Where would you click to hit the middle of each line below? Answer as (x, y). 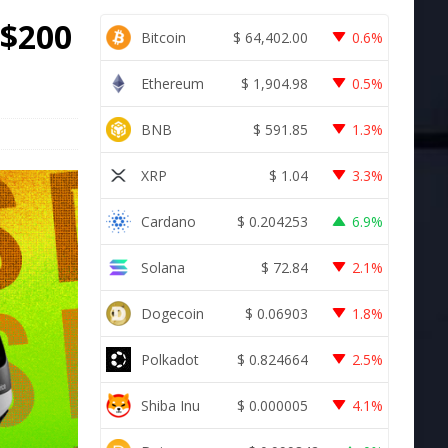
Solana (162, 267)
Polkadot (169, 359)
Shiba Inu (170, 405)
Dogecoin (172, 313)
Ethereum (172, 83)
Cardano (168, 221)
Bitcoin (163, 37)
